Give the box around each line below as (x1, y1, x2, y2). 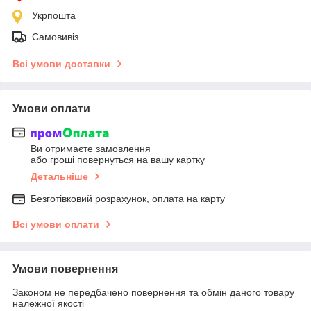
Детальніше (31, 171, 88, 183)
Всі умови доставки (12, 58, 110, 69)
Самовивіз (32, 31, 78, 42)
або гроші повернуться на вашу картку (31, 154, 205, 166)
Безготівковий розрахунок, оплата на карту (31, 193, 225, 205)
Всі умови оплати (12, 219, 99, 230)
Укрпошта (32, 9, 76, 21)
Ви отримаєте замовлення (31, 143, 151, 155)
